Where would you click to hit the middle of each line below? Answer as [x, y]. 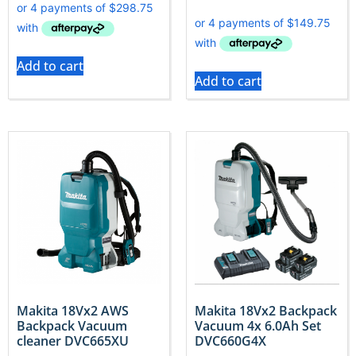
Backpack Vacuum [72, 325]
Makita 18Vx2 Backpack [266, 310]
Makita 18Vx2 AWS [73, 310]
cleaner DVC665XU [73, 341]
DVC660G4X [230, 341]
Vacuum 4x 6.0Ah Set [258, 325]
